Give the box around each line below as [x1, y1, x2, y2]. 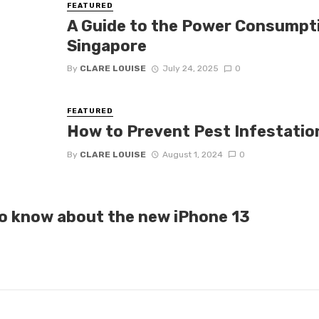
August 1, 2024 [162, 149, 223, 159]
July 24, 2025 [162, 63, 219, 74]
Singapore [67, 36, 147, 55]
